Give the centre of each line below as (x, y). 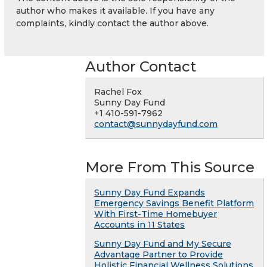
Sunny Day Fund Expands (150, 193)
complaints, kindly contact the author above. (112, 24)
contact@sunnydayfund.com (156, 124)
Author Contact (141, 67)
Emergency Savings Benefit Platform (174, 204)
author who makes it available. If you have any (115, 11)
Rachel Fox (118, 92)
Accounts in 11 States (139, 225)
